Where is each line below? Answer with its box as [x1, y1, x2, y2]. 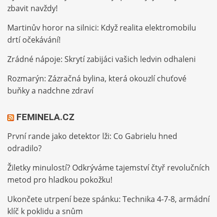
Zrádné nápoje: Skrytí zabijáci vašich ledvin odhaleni [7, 54, 196, 65]
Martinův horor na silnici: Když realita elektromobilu [7, 22, 196, 33]
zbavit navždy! [7, 3, 58, 14]
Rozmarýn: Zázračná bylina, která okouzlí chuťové [7, 73, 186, 84]
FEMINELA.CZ [16, 111, 75, 123]
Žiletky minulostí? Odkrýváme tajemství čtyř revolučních [7, 162, 210, 173]
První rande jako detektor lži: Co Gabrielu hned [7, 131, 177, 142]
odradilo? [7, 143, 42, 154]
